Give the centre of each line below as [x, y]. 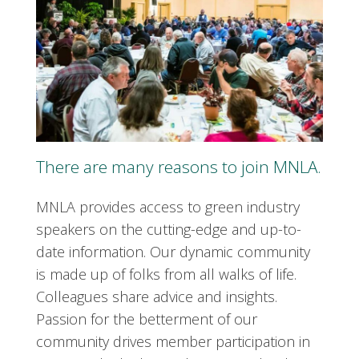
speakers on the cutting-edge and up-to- [169, 229]
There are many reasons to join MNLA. [179, 166]
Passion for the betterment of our [147, 319]
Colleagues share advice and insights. [157, 296]
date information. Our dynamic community [173, 251]
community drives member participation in [173, 341]
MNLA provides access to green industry [168, 206]
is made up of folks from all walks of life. [166, 274]
